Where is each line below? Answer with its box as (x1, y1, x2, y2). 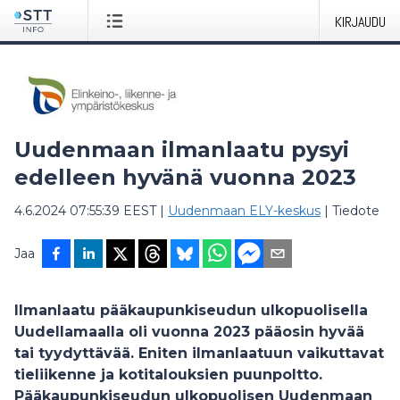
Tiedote (332, 203, 379, 219)
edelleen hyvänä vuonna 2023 (14, 164, 356, 190)
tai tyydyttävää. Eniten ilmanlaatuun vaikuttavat (14, 345, 384, 362)
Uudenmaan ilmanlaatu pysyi (14, 137, 349, 162)
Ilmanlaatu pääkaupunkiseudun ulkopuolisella (14, 302, 368, 319)
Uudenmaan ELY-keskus (168, 203, 321, 219)
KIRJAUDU (335, 12, 386, 31)
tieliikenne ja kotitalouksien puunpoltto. (14, 366, 322, 383)
